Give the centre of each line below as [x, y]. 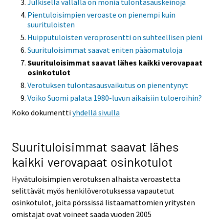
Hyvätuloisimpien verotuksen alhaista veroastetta [96, 179]
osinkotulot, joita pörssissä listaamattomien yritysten [103, 202]
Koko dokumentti [42, 113]
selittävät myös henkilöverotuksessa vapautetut [93, 190]
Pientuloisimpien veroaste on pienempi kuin [101, 15]
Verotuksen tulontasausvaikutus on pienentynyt [108, 85]
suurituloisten [51, 25]
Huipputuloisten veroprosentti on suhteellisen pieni [115, 37]
